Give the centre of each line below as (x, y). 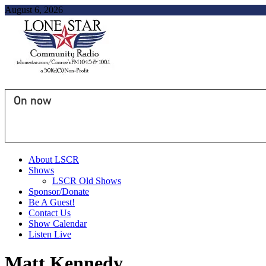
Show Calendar (58, 224)
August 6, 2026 (34, 10)
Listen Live (50, 234)
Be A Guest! (52, 202)
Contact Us (50, 213)
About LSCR (54, 159)
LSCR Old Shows (87, 181)
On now (32, 100)
